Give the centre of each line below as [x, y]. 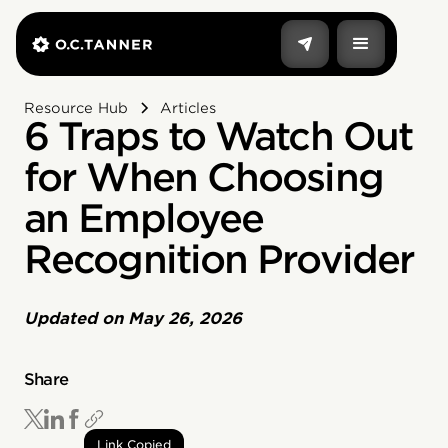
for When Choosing [203, 177]
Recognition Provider [219, 259]
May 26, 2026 [185, 318]
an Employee [144, 218]
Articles [188, 108]
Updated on [76, 318]
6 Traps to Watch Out [218, 136]
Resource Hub [76, 108]
